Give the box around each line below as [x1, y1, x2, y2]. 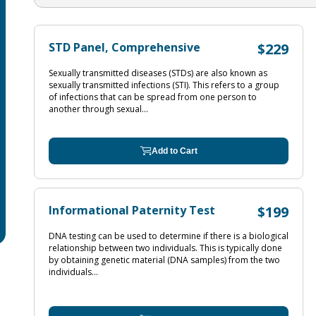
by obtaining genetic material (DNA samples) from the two [49, 254, 280, 266]
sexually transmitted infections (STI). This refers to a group [49, 79, 279, 91]
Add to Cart [152, 146, 197, 156]
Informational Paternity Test [49, 202, 215, 218]
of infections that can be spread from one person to [49, 91, 257, 103]
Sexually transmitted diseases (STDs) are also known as [49, 67, 267, 79]
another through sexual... [49, 103, 148, 115]
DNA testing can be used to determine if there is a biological [49, 230, 288, 242]
